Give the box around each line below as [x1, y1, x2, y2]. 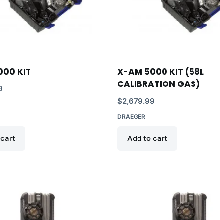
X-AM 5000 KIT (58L [117, 66, 204, 78]
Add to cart [127, 134, 167, 143]
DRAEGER [117, 113, 145, 121]
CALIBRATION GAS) [117, 78, 200, 90]
